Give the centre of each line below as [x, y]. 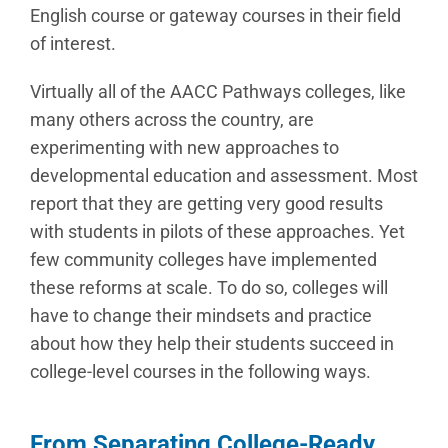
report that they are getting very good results [206, 203]
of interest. [73, 43]
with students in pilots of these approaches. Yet [217, 231]
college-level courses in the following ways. [200, 371]
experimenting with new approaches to [184, 147]
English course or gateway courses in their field [215, 15]
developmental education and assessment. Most [224, 175]
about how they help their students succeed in [212, 343]
